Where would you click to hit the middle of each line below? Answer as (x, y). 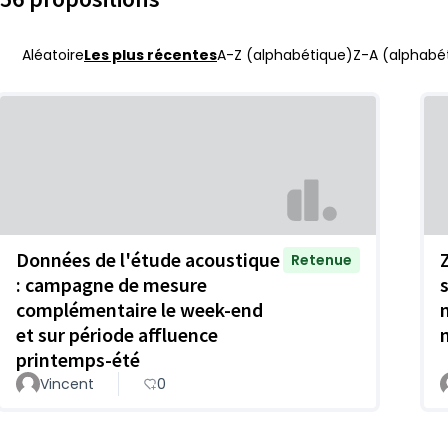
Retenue (321, 259)
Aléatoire (53, 55)
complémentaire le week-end (139, 309)
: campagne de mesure (111, 284)
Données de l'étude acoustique (148, 259)
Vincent (67, 383)
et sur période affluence (117, 334)
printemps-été (78, 359)
